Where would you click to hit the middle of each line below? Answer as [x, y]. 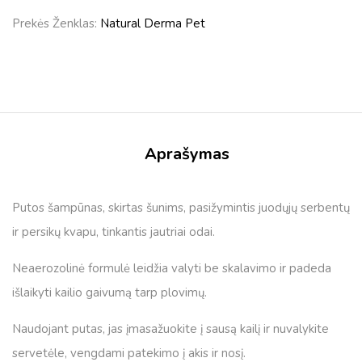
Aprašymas [187, 154]
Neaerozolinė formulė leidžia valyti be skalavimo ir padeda [172, 268]
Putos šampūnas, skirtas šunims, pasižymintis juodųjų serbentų [181, 208]
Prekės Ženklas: [56, 23]
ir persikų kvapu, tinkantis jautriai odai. [114, 232]
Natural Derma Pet [153, 23]
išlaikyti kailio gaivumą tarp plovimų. [109, 293]
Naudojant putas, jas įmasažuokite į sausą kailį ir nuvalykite [170, 329]
